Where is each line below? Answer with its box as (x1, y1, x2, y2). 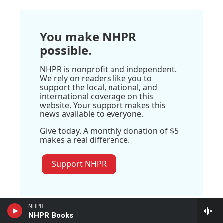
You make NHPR (40, 28, 136, 45)
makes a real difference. (40, 134, 130, 145)
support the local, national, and (40, 81, 157, 93)
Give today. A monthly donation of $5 (40, 125, 179, 136)
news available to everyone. (40, 108, 143, 119)
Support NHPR (52, 158, 107, 169)
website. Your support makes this (40, 99, 166, 111)
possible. (40, 41, 92, 58)
